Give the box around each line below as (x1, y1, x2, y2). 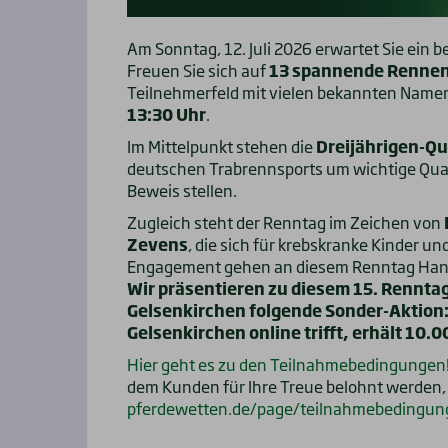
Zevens (127, 231, 188, 256)
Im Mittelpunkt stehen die (127, 133, 316, 158)
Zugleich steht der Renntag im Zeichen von (127, 209, 444, 234)
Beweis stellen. (127, 177, 237, 202)
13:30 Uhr (127, 101, 206, 126)
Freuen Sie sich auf (127, 57, 269, 82)
